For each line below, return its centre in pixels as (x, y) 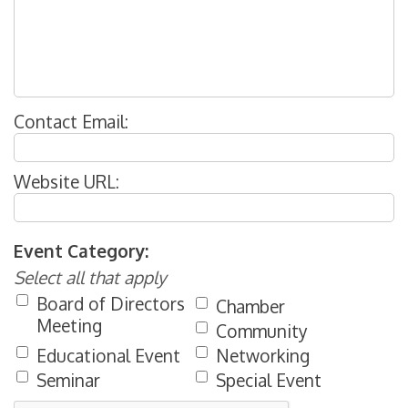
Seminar (68, 380)
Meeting (69, 326)
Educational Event (108, 356)
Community (262, 331)
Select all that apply (90, 277)
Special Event (269, 380)
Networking (263, 356)
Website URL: (66, 182)
